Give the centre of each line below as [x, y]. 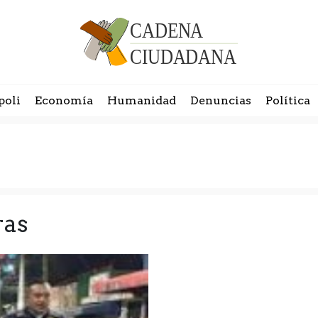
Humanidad [141, 100]
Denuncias [220, 100]
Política [287, 100]
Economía [64, 100]
